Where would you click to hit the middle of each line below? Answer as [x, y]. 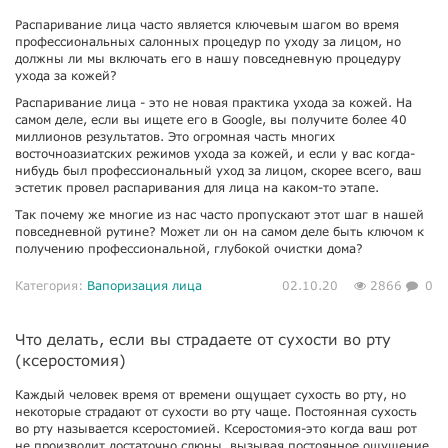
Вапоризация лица [144, 285]
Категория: [51, 285]
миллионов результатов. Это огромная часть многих [175, 136]
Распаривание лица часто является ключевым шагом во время [207, 24]
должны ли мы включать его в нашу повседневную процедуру [208, 58]
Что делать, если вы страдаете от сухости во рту [203, 339]
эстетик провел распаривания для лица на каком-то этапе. [197, 187]
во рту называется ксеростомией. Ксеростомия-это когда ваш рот [216, 428]
